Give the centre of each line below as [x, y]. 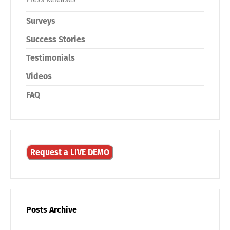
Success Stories [56, 39]
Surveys [41, 21]
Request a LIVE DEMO [70, 152]
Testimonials [51, 58]
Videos [39, 76]
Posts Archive [52, 210]
